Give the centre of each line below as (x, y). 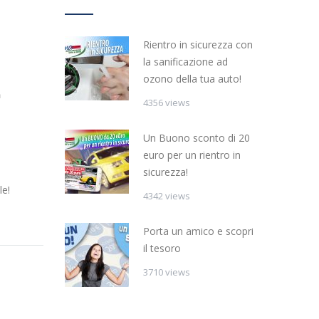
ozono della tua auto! (192, 78)
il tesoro (162, 248)
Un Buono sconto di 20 (197, 137)
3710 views (167, 272)
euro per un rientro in (192, 155)
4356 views (167, 102)
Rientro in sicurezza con (198, 44)
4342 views (167, 195)
